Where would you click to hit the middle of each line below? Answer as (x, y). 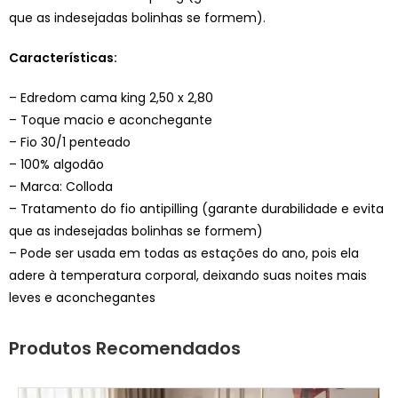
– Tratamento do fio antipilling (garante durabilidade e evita (196, 208)
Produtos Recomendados (125, 348)
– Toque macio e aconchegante (111, 119)
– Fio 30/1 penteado (70, 142)
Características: (63, 57)
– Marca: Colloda (61, 186)
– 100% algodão (56, 164)
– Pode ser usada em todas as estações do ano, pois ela (184, 253)
